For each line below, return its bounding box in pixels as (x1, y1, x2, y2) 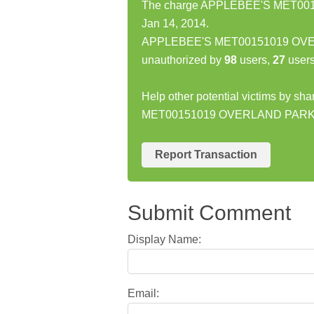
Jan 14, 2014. (142, 17, 209, 29)
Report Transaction (155, 148, 257, 161)
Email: (128, 287, 159, 299)
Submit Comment (128, 201, 291, 225)
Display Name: (128, 233, 201, 246)
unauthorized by (142, 53, 224, 66)
